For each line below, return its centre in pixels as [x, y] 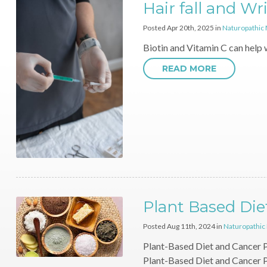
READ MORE [189, 68]
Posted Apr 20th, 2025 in [182, 27]
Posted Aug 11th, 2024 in [183, 226]
